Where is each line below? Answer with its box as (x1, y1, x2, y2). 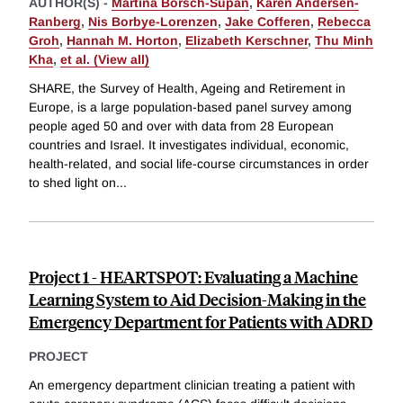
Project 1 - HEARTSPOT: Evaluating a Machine (29, 264, 358, 288)
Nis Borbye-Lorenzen (88, 14, 218, 30)
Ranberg (29, 14, 81, 30)
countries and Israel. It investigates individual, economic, (29, 137, 349, 152)
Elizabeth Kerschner (185, 33, 308, 49)
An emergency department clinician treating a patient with (29, 377, 355, 392)
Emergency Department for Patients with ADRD (29, 309, 372, 333)
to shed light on (29, 175, 116, 190)
